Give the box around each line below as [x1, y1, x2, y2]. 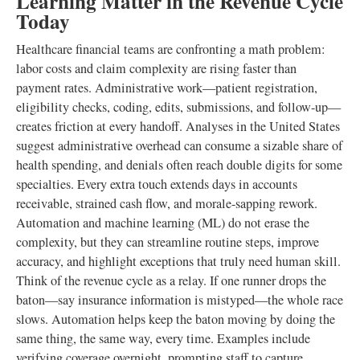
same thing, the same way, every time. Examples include [16, 329, 310, 347]
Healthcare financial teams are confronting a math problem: [16, 40, 325, 58]
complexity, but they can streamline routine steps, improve [16, 233, 319, 251]
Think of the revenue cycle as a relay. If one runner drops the [16, 272, 326, 289]
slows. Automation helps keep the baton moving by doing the [16, 310, 335, 328]
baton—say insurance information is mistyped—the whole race [16, 291, 343, 309]
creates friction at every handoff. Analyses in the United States [16, 117, 340, 135]
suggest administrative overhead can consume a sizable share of [16, 137, 342, 154]
